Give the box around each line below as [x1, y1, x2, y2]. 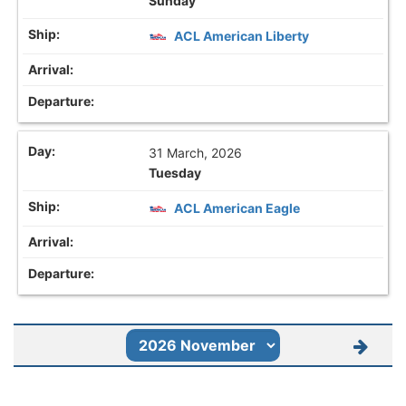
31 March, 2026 [149, 145, 243, 161]
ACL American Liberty [174, 27, 310, 43]
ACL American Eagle [174, 200, 301, 217]
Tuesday [149, 165, 202, 181]
